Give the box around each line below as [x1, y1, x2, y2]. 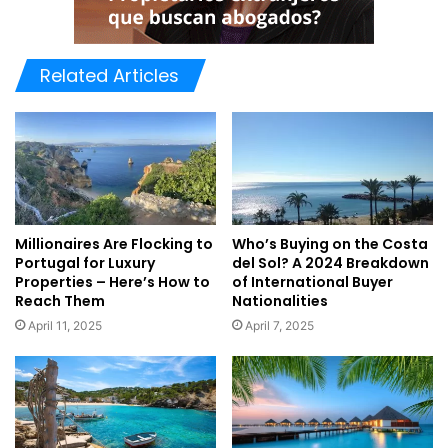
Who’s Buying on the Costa [232, 234, 428, 255]
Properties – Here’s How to [15, 272, 210, 293]
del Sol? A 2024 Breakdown [232, 253, 429, 274]
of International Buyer [232, 272, 393, 293]
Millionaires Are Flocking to [15, 234, 213, 255]
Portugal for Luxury [15, 253, 155, 274]
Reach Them [15, 291, 105, 312]
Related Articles [40, 63, 179, 88]
